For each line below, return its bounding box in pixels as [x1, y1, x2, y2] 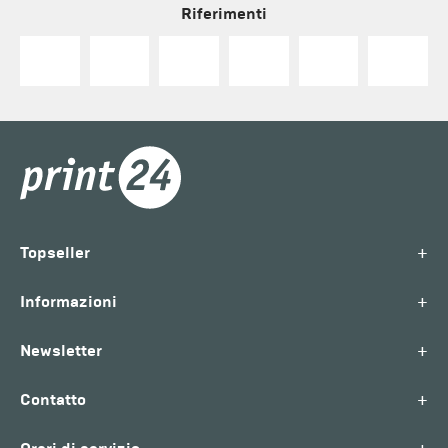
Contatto [20, 389, 86, 409]
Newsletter [20, 340, 102, 360]
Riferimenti [181, 3, 267, 23]
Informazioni [20, 291, 117, 311]
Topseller [20, 242, 90, 262]
